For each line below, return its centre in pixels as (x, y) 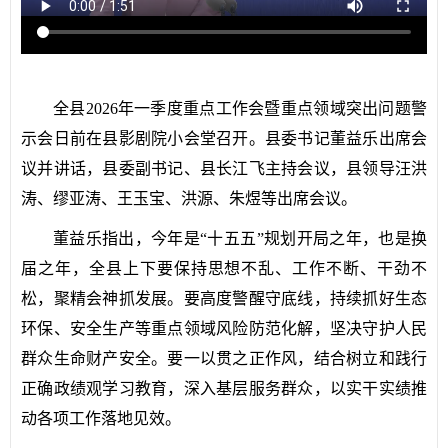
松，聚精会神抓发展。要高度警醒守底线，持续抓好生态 (224, 298)
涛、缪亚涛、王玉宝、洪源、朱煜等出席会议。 (189, 198)
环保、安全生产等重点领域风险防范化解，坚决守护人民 (224, 328)
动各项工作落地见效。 (101, 418)
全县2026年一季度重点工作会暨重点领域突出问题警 (240, 108)
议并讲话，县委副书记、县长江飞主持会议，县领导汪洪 (224, 168)
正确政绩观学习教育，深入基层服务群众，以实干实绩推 (224, 388)
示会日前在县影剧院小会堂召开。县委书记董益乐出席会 (224, 138)
